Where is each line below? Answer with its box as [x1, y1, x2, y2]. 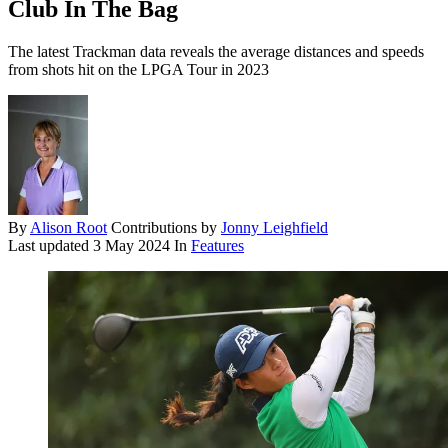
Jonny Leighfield [221, 219, 328, 237]
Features [191, 237, 244, 255]
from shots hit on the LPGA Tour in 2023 [8, 61, 269, 79]
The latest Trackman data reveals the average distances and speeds [8, 43, 424, 61]
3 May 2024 [93, 237, 170, 255]
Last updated [8, 237, 93, 255]
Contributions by [111, 219, 221, 237]
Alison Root [30, 219, 107, 237]
